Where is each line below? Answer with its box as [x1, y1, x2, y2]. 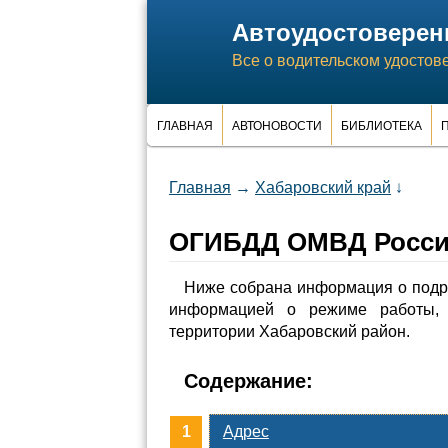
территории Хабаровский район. [169, 323, 410, 340]
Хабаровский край [255, 179, 391, 196]
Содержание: [184, 370, 313, 392]
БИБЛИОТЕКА [341, 119, 422, 133]
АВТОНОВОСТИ [232, 119, 322, 133]
